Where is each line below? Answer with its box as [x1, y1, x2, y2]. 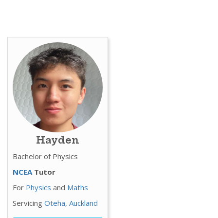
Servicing [13, 198, 44, 208]
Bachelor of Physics [13, 151, 78, 161]
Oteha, [44, 198, 69, 208]
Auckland [69, 198, 98, 208]
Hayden [36, 133, 79, 146]
